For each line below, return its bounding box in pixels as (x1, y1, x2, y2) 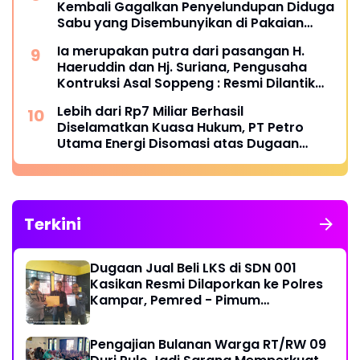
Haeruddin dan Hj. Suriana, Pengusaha (57, 58, 307, 77)
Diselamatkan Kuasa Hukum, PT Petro (57, 118, 304, 137)
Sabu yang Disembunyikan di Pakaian (57, 14, 304, 33)
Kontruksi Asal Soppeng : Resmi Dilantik (57, 74, 315, 93)
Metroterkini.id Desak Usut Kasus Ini (90, 307, 324, 326)
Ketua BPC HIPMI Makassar (57, 90, 232, 109)
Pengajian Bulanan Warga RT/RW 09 (90, 335, 326, 354)
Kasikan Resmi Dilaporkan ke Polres (90, 275, 323, 294)
